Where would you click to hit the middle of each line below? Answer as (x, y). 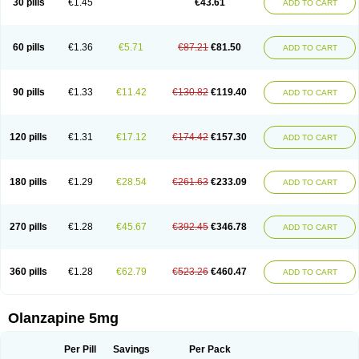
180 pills (28, 182)
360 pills (28, 272)
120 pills (28, 137)
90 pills (28, 92)
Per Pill (80, 349)
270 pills (28, 227)
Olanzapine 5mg (63, 318)
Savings (131, 349)
